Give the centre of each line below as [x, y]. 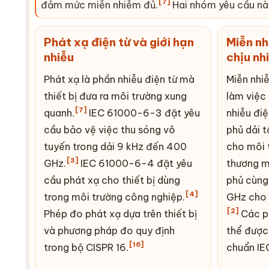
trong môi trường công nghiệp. [114, 197]
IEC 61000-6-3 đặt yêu [143, 113]
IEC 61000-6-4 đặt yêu [135, 163]
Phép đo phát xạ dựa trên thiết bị [120, 213]
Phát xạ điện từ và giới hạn [119, 42]
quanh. [59, 113]
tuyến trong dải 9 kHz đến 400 [115, 146]
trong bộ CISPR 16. [86, 247]
